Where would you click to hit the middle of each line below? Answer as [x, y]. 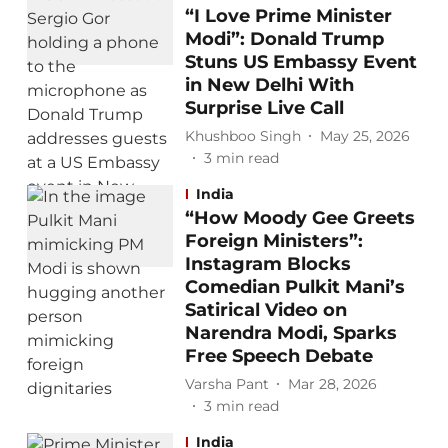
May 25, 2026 [364, 135]
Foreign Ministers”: [273, 241]
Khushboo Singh [242, 135]
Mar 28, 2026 [332, 383]
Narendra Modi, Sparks [290, 333]
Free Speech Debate [278, 356]
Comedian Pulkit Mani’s [294, 287]
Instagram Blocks [267, 264]
